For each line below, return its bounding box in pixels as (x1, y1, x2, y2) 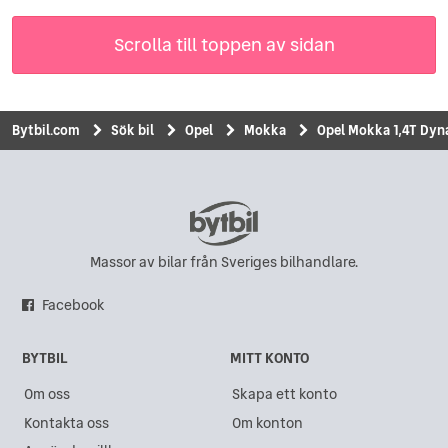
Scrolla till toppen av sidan (113, 30, 335, 58)
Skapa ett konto (232, 384, 337, 405)
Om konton (232, 412, 303, 433)
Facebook (42, 294, 105, 315)
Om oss (24, 384, 70, 405)
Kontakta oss (24, 412, 109, 433)
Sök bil (111, 119, 154, 140)
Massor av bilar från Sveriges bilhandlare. (90, 251, 358, 272)
